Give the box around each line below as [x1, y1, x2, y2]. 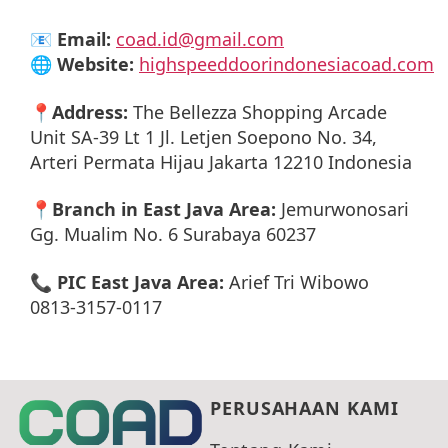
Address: [52, 99, 128, 124]
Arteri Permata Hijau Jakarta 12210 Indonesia [30, 149, 412, 174]
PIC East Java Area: [57, 269, 229, 294]
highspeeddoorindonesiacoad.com [139, 52, 434, 77]
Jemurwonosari [276, 197, 409, 222]
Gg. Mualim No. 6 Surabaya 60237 [30, 222, 316, 247]
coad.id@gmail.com [116, 27, 284, 52]
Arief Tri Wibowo [229, 269, 369, 294]
